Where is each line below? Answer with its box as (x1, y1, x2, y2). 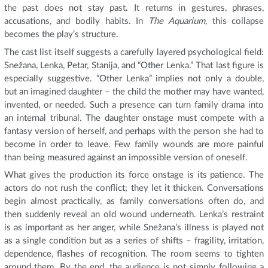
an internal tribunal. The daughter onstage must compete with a (4, 113, 264, 123)
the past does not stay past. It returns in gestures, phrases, (4, 4, 264, 13)
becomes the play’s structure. (4, 30, 118, 39)
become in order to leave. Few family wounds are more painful (4, 139, 264, 149)
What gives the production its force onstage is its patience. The (4, 170, 264, 180)
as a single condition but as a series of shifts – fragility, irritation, (4, 236, 264, 246)
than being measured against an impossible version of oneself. (4, 153, 248, 162)
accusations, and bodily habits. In (4, 17, 149, 26)
